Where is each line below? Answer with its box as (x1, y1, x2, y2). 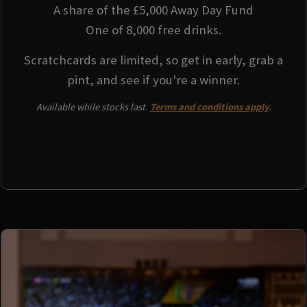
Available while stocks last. (36, 101, 150, 114)
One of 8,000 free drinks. (86, 22, 221, 38)
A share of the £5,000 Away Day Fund (53, 2, 254, 19)
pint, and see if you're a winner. (67, 71, 240, 88)
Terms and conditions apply (149, 101, 269, 114)
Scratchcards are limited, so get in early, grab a (24, 51, 283, 68)
